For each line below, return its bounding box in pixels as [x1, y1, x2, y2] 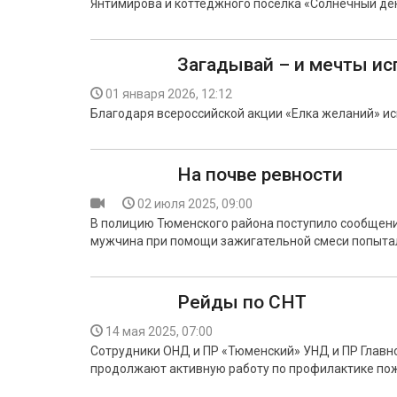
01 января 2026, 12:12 [105, 87, 232, 101]
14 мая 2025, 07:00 [105, 324, 213, 339]
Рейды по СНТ [177, 292, 307, 313]
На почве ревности [177, 164, 343, 185]
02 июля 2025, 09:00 [137, 197, 253, 211]
